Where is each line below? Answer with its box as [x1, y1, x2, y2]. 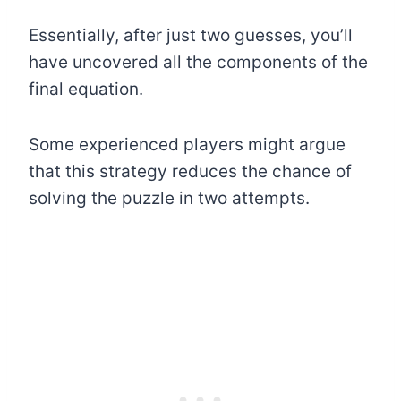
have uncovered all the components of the [29, 51, 368, 73]
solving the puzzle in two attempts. [29, 187, 310, 209]
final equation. [29, 78, 143, 99]
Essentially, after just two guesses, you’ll [29, 24, 353, 46]
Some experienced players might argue [29, 133, 346, 155]
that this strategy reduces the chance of [29, 160, 352, 182]
